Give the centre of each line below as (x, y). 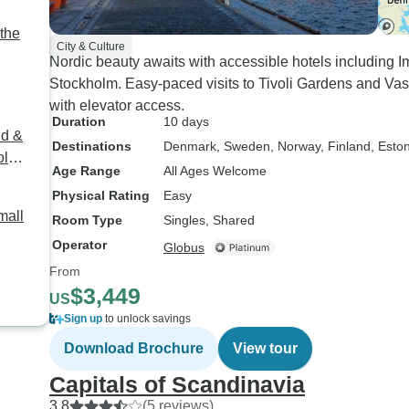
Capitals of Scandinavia (177, 384)
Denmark (190, 146)
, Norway (295, 146)
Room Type (87, 220)
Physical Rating (101, 195)
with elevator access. (117, 105)
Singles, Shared (209, 220)
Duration (79, 121)
